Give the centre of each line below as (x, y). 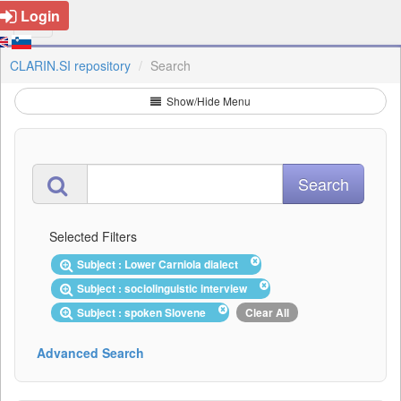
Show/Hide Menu (207, 101)
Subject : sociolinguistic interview (165, 288)
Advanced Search (90, 353)
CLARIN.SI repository (70, 65)
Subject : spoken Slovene (144, 312)
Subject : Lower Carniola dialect (160, 264)
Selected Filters (93, 236)
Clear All (267, 312)
